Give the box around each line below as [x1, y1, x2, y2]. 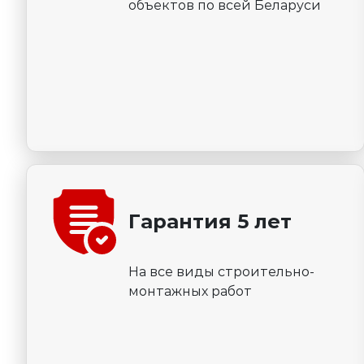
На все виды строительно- [128, 264, 314, 280]
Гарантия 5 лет [128, 210, 292, 234]
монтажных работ [128, 284, 252, 300]
